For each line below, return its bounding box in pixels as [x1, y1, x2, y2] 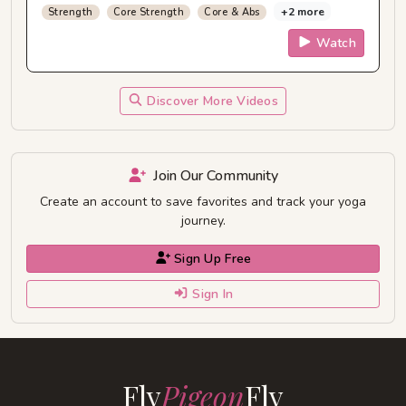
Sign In [192, 285, 234, 303]
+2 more [280, 4, 324, 19]
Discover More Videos [147, 92, 279, 110]
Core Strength [112, 5, 185, 19]
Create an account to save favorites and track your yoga [40, 192, 366, 210]
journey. [180, 211, 226, 229]
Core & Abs [204, 5, 260, 19]
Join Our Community [153, 165, 278, 186]
